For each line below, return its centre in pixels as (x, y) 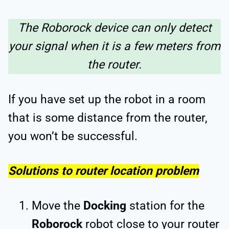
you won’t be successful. (73, 136)
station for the (165, 205)
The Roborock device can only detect (114, 28)
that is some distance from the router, (108, 118)
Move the (58, 205)
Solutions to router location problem (104, 171)
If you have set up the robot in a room (107, 99)
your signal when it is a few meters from (114, 46)
